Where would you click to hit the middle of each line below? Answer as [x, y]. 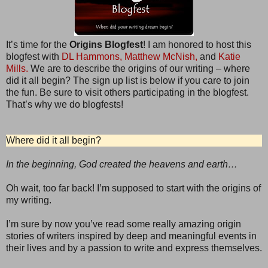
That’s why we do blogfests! [65, 104]
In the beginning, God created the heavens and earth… [122, 164]
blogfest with [34, 56]
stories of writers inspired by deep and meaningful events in [131, 236]
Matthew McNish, [161, 56]
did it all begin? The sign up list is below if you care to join [128, 80]
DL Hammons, [92, 56]
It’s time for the [38, 44]
